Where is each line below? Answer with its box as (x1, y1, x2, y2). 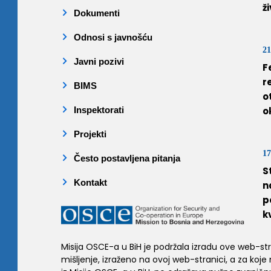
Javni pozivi (74, 56, 124, 67)
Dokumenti (74, 8, 120, 19)
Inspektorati (74, 105, 124, 116)
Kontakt (74, 177, 107, 188)
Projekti (74, 129, 106, 140)
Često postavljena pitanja (74, 153, 180, 164)
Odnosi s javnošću (74, 32, 152, 43)
